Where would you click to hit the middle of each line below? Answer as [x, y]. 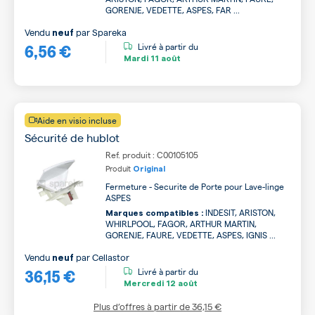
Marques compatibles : [154, 213]
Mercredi [144, 284]
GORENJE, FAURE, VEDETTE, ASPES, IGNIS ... [191, 234]
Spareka [109, 32]
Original [149, 169]
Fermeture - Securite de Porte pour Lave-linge [195, 186]
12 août [181, 284]
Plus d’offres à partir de [143, 306]
